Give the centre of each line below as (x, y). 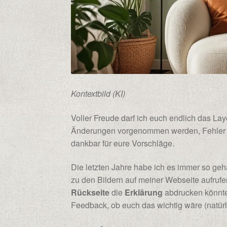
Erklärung (144, 193)
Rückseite (90, 193)
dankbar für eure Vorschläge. (123, 143)
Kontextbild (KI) (98, 94)
